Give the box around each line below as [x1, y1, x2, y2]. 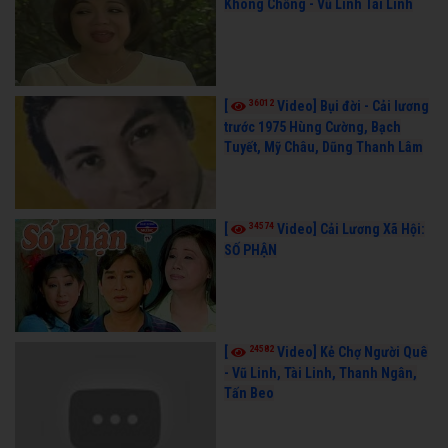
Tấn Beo [223, 384, 274, 401]
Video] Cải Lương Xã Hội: [276, 221, 425, 238]
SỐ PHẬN [223, 242, 277, 259]
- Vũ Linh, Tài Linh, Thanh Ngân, [223, 364, 417, 381]
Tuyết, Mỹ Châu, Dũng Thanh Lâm [223, 139, 423, 156]
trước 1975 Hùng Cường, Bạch [223, 119, 401, 136]
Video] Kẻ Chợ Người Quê [276, 343, 428, 360]
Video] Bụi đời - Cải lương [276, 98, 429, 115]
